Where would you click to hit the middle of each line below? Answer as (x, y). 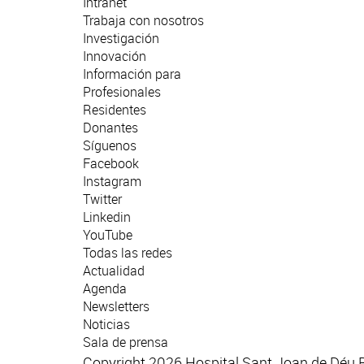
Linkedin (107, 217)
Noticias (106, 325)
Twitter (102, 199)
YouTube (108, 235)
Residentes (115, 110)
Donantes (110, 128)
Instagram (112, 182)
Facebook (111, 164)
